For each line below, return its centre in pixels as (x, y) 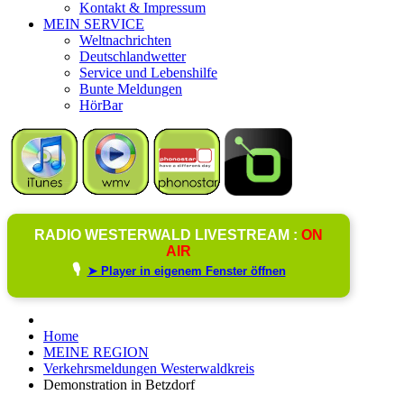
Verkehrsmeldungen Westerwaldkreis (149, 368)
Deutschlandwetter (133, 56)
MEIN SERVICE (94, 23)
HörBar (101, 105)
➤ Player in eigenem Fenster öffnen (186, 271)
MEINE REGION (96, 352)
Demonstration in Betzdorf (119, 384)
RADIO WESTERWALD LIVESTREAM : (168, 234)
